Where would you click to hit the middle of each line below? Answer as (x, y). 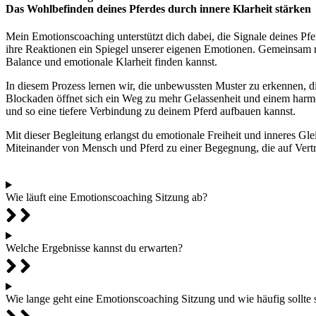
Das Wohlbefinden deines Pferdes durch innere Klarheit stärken (158, 9)
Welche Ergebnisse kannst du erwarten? (94, 248)
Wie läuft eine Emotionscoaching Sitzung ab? (107, 197)
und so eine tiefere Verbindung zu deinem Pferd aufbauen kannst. (151, 111)
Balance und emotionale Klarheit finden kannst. (111, 62)
